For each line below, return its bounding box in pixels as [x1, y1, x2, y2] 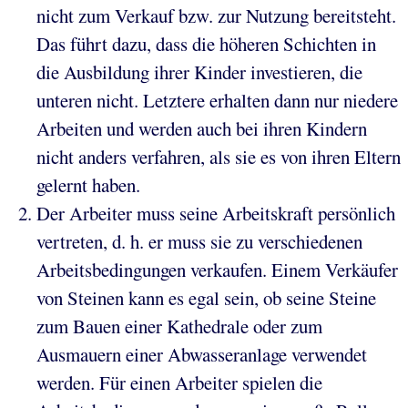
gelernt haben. [36, 171, 140, 198]
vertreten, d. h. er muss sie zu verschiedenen [36, 228, 362, 254]
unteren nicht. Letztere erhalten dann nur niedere [36, 87, 398, 113]
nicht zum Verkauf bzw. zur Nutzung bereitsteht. [36, 2, 396, 28]
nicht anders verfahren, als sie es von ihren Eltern [36, 143, 401, 169]
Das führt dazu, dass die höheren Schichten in [36, 30, 376, 56]
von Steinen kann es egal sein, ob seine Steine [36, 284, 376, 311]
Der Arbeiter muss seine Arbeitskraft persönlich [36, 199, 395, 226]
